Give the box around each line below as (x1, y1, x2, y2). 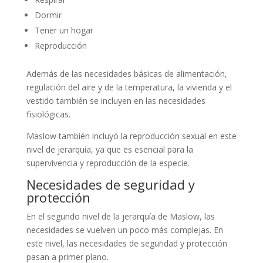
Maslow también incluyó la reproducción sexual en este (26, 130, 237, 141)
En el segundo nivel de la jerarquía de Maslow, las (26, 210, 215, 222)
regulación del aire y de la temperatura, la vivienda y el (26, 81, 232, 93)
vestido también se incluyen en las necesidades (26, 95, 205, 106)
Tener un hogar (34, 24, 93, 36)
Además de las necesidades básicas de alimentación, (26, 68, 227, 79)
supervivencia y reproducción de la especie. (26, 157, 190, 168)
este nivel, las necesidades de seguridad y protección (26, 237, 227, 249)
